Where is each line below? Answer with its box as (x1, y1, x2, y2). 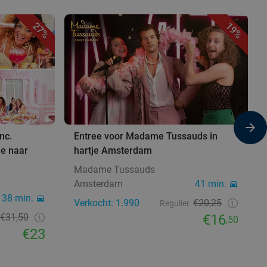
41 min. (195, 178, 226, 190)
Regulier (160, 198, 190, 208)
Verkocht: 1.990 (74, 197, 139, 209)
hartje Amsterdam (74, 144, 152, 156)
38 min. (2, 192, 33, 204)
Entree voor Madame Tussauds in (74, 130, 218, 142)
